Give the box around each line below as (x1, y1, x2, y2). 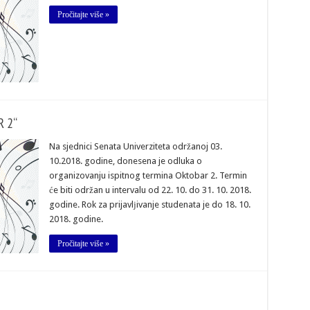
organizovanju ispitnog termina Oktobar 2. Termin (48, 170, 247, 181)
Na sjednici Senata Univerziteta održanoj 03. (48, 141, 222, 152)
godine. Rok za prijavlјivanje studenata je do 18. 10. (48, 199, 250, 210)
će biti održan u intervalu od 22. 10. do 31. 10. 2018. (48, 185, 251, 196)
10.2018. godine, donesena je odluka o (48, 156, 202, 167)
